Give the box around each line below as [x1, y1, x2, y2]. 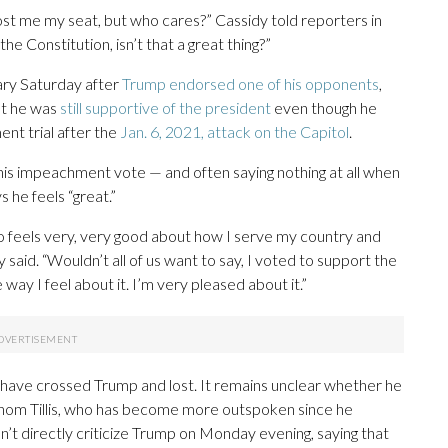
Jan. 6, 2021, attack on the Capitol [120, 122, 349, 142]
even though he [271, 98, 377, 118]
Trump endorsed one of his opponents [122, 74, 379, 94]
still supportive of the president [60, 98, 271, 118]
